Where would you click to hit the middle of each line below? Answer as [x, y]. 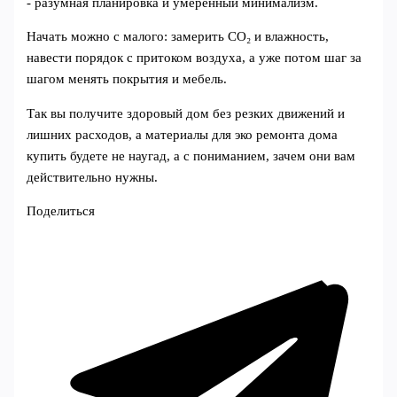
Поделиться [61, 211]
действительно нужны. [93, 177]
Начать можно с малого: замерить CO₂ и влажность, [178, 37]
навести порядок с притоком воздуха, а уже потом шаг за [195, 58]
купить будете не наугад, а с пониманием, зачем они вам [191, 156]
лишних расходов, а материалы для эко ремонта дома [183, 134]
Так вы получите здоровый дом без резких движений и [186, 113]
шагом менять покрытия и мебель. [127, 79]
